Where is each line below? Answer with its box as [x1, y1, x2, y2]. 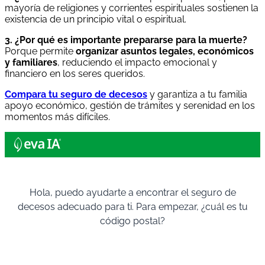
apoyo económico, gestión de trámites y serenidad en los [5, 100, 255, 112]
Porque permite [5, 46, 76, 57]
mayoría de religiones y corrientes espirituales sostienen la [5, 2, 258, 14]
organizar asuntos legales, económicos [76, 46, 254, 57]
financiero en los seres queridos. [5, 68, 145, 80]
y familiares [5, 57, 57, 69]
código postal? [100, 215, 165, 227]
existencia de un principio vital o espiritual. [5, 14, 186, 25]
